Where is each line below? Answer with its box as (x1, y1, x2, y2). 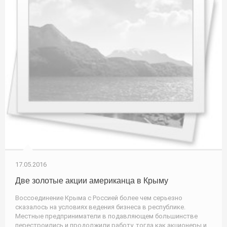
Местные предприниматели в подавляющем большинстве (15, 212, 198, 220)
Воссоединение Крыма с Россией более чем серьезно (15, 194, 182, 202)
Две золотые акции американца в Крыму (15, 176, 168, 185)
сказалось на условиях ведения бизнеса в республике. (15, 203, 185, 211)
